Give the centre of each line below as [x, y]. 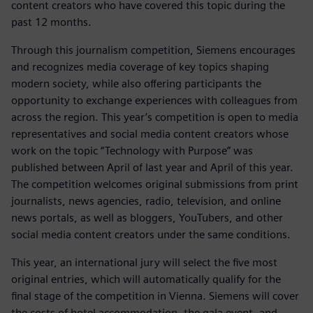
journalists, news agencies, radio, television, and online [146, 201]
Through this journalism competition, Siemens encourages [153, 50]
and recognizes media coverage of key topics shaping [140, 66]
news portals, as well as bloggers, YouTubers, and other [147, 217]
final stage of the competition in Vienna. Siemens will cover [155, 296]
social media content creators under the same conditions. [151, 234]
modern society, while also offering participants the [136, 83]
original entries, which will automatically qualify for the [146, 279]
